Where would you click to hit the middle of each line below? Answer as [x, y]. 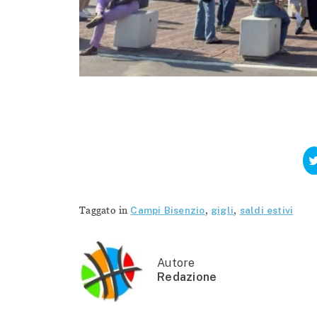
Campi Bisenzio [168, 211]
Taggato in [105, 211]
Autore [176, 263]
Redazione [187, 277]
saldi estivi [266, 211]
